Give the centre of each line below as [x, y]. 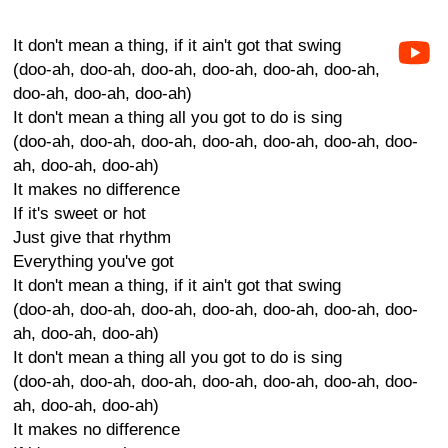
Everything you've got [93, 261]
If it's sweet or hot [79, 213]
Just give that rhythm [92, 237]
